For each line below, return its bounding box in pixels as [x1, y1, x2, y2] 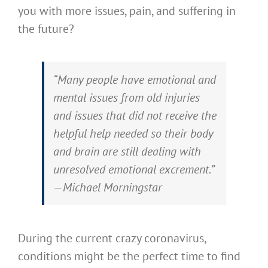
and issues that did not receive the [53, 108, 217, 123]
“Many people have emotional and [53, 72, 216, 87]
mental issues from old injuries [53, 90, 200, 105]
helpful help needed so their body [53, 126, 213, 141]
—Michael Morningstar [53, 179, 162, 195]
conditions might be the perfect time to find [18, 248, 240, 264]
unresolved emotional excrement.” [53, 162, 214, 177]
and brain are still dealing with [53, 144, 201, 159]
